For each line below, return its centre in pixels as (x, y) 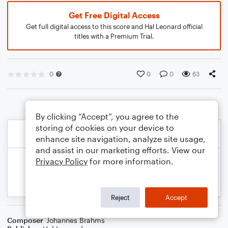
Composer (25, 220)
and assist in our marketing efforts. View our (120, 150)
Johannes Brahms (76, 220)
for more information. (131, 161)
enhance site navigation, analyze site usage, (121, 139)
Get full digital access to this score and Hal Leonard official (114, 26)
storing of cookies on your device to (105, 127)
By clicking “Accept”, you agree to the (107, 116)
